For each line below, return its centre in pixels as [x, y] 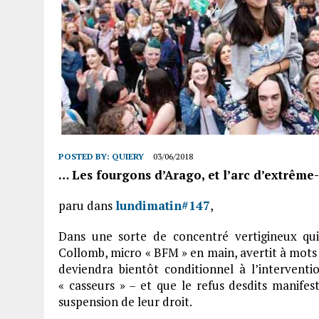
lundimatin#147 [163, 205]
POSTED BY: [85, 156]
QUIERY [128, 156]
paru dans [87, 205]
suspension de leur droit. [125, 302]
